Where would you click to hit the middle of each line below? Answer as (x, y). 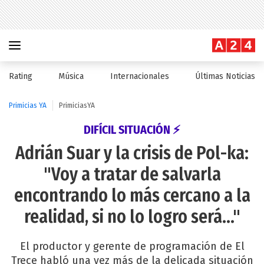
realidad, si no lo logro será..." (132, 217)
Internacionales (139, 76)
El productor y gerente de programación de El (132, 246)
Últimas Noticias (225, 76)
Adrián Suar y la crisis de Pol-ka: (132, 153)
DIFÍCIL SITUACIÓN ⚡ (132, 130)
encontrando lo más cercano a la (132, 196)
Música (71, 76)
